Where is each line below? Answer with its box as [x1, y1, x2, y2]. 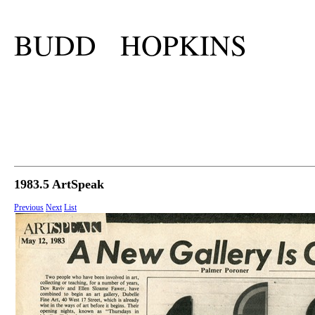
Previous [14, 202, 44, 213]
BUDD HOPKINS [14, 25, 247, 65]
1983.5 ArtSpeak [14, 177, 104, 192]
